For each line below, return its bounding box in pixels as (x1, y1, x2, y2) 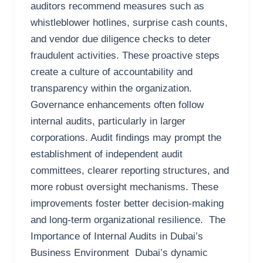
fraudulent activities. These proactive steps (30, 50, 220, 62)
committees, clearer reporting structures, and (30, 165, 229, 177)
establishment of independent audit (30, 149, 183, 160)
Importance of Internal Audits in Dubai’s (30, 231, 203, 242)
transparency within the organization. (30, 83, 195, 95)
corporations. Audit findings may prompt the (30, 132, 221, 144)
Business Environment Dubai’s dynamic (30, 247, 208, 259)
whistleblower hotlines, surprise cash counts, (30, 17, 228, 29)
